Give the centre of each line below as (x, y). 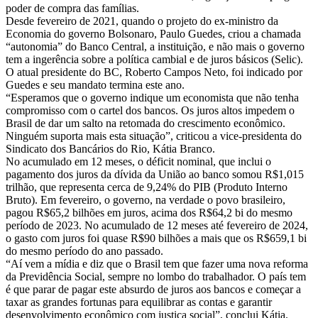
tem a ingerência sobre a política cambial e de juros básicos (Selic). (154, 59)
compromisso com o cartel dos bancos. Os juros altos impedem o (150, 110)
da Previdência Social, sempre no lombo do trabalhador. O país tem (156, 276)
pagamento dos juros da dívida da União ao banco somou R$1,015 (155, 174)
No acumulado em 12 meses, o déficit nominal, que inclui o (138, 161)
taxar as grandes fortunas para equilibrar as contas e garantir (139, 302)
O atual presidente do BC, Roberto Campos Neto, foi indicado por (154, 72)
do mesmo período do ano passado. (84, 251)
